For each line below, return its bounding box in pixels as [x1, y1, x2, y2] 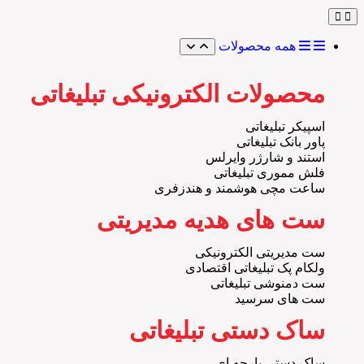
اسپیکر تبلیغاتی [245, 119, 325, 133]
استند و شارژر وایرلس [206, 150, 325, 164]
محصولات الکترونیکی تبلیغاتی [30, 80, 325, 107]
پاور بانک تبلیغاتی [236, 135, 325, 149]
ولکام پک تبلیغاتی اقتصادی [185, 261, 325, 275]
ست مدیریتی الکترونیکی [195, 245, 325, 259]
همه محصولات [215, 39, 296, 53]
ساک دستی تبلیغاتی [129, 317, 325, 344]
